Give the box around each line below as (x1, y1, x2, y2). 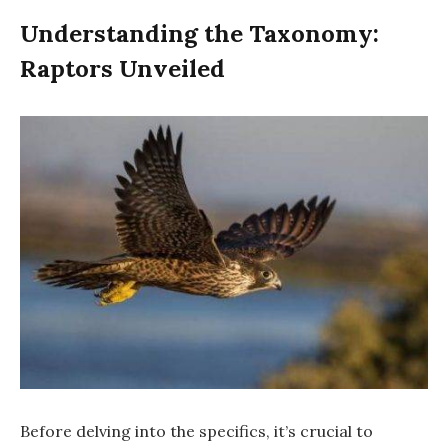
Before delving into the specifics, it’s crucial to (20, 421, 373, 442)
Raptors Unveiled (20, 52, 225, 84)
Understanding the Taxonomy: (20, 17, 379, 49)
